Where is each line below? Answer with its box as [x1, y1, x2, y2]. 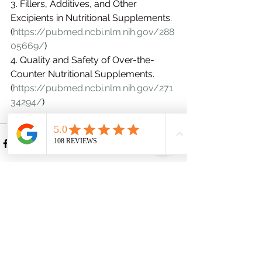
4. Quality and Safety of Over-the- [11, 54, 154, 65]
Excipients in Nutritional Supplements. [11, 12, 174, 23]
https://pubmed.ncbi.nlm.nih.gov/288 [13, 26, 174, 37]
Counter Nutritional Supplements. [11, 68, 157, 80]
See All [160, 205, 187, 214]
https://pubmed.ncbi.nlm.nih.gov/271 [13, 82, 173, 94]
